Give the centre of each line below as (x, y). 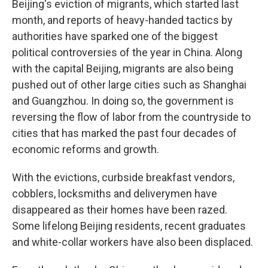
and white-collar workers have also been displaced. (133, 242)
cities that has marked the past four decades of (124, 133)
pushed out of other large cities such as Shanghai (129, 85)
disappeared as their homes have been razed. (120, 210)
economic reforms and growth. (86, 149)
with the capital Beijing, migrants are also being (123, 68)
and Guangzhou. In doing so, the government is (123, 101)
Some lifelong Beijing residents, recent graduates (129, 226)
